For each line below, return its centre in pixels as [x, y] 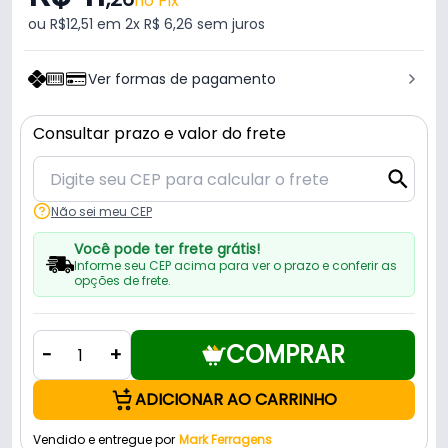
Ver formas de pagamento [182, 79]
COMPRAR [285, 355]
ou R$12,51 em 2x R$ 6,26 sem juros [146, 24]
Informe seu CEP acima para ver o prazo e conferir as [235, 266]
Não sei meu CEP [101, 211]
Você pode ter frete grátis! [166, 249]
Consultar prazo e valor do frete [159, 134]
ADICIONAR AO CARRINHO [236, 400]
